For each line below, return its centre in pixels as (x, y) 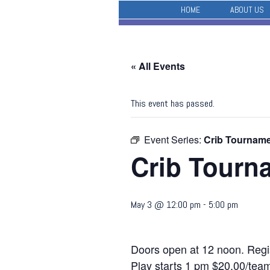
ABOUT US (247, 10)
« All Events (158, 66)
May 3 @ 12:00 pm (166, 205)
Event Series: (174, 140)
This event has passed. (173, 103)
